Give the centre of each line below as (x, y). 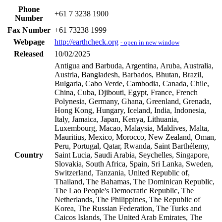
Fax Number (29, 30)
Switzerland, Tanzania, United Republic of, (122, 172)
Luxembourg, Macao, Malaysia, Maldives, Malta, (132, 128)
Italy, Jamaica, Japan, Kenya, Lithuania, (117, 119)
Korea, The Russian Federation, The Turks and (128, 208)
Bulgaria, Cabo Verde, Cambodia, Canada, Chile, (132, 83)
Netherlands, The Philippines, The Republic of (127, 199)
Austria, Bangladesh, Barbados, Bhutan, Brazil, (129, 74)
